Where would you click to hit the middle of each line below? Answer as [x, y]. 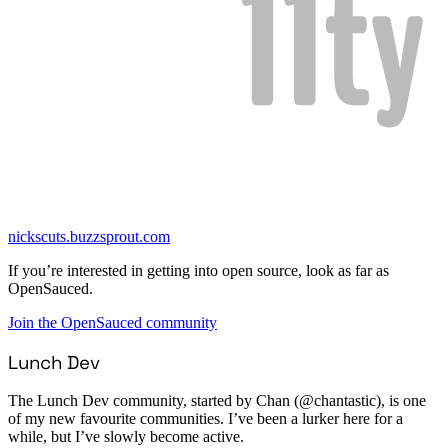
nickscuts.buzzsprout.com [89, 236]
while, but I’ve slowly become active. [126, 437]
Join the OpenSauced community [112, 322]
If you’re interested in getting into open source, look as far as [198, 270]
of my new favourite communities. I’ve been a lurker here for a [205, 419]
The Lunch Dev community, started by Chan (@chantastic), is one [217, 401]
